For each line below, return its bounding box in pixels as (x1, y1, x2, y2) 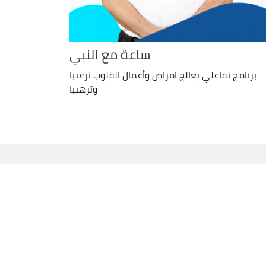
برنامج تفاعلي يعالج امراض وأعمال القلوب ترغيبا (69, 65, 257, 84)
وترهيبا (69, 80, 98, 98)
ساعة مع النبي (69, 42, 151, 67)
